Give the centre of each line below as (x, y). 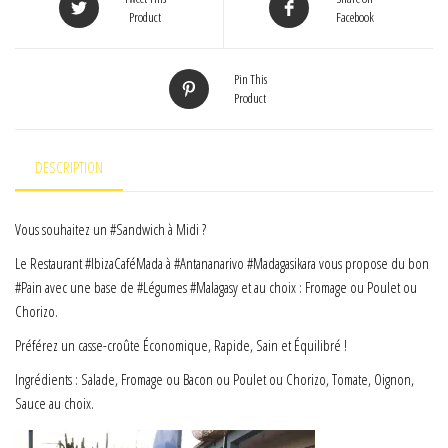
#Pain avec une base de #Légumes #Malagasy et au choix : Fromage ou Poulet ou (216, 286)
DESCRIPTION (69, 167)
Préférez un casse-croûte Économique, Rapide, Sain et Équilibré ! (181, 344)
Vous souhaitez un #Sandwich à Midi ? (110, 228)
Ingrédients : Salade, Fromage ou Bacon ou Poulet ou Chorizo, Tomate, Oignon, (214, 378)
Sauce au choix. (54, 402)
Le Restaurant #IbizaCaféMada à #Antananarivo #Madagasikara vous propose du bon (222, 262)
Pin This (250, 79)
